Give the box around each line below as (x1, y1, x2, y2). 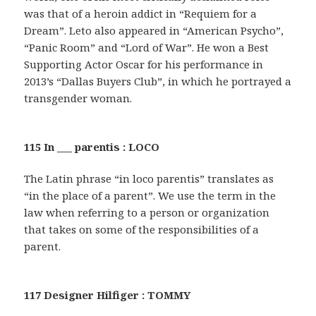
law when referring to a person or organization (24, 205, 270, 219)
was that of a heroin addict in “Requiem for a (24, 6, 257, 20)
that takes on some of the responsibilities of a (24, 221, 260, 236)
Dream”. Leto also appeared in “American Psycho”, (24, 23, 284, 37)
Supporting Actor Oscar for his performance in (24, 56, 264, 71)
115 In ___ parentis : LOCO (24, 139, 160, 154)
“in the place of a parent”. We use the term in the (24, 188, 276, 202)
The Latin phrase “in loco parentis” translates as (24, 171, 274, 186)
